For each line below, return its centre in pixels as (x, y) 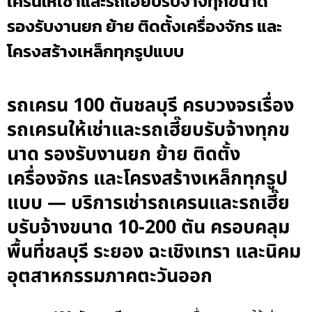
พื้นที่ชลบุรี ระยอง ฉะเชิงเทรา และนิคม (154, 252)
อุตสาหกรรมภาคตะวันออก (110, 276)
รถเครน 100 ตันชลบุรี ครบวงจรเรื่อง (150, 106)
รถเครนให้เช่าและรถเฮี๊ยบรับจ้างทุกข (148, 130)
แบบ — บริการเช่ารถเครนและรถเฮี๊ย (148, 203)
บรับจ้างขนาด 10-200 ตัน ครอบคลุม (148, 228)
